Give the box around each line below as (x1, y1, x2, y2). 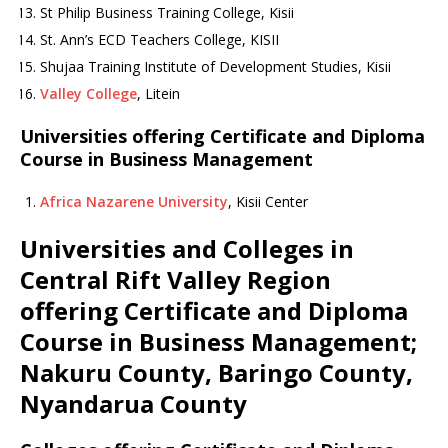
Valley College (40, 84, 137, 103)
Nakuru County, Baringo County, (20, 356, 413, 389)
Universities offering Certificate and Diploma (20, 124, 425, 148)
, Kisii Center (228, 192, 308, 211)
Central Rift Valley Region (20, 263, 331, 296)
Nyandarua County (20, 387, 247, 420)
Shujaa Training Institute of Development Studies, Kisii (40, 57, 391, 76)
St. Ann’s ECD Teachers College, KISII (40, 30, 279, 49)
